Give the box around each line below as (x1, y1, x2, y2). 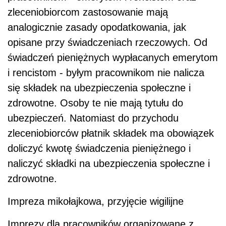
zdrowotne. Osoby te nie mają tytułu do (8, 97, 183, 108)
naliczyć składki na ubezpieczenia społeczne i (8, 157, 210, 169)
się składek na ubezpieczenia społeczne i (8, 82, 191, 93)
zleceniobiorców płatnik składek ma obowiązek (8, 127, 214, 139)
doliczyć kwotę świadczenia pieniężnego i (8, 142, 191, 154)
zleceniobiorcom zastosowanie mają (8, 6, 168, 18)
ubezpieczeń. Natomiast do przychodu (8, 112, 179, 124)
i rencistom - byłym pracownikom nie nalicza (8, 67, 204, 78)
